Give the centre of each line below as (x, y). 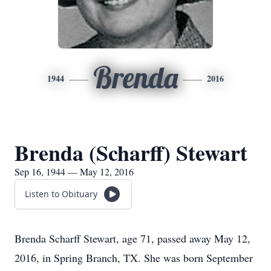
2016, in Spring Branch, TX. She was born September (134, 258)
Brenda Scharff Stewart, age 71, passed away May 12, (132, 238)
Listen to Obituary (61, 194)
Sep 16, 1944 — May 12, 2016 (74, 171)
